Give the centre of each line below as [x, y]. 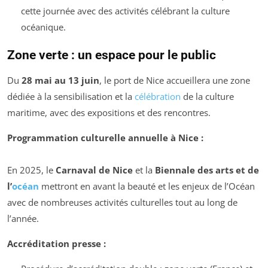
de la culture [207, 96]
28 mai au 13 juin [60, 80]
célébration [158, 96]
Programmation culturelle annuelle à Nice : [105, 137]
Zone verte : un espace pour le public [112, 55]
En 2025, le [31, 170]
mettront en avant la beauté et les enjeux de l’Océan [147, 186]
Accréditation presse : [57, 243]
